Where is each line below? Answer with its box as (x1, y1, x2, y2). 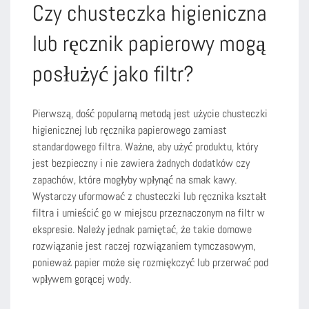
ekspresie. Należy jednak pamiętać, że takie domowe (32, 221, 252, 237)
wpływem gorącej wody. (32, 271, 131, 286)
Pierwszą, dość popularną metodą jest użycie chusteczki (32, 106, 268, 121)
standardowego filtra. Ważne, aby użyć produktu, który (32, 139, 258, 154)
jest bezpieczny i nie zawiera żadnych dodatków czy (32, 155, 250, 170)
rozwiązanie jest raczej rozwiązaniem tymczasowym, (32, 238, 255, 253)
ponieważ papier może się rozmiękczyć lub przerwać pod (32, 255, 268, 270)
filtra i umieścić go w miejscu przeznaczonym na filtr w (32, 205, 265, 220)
